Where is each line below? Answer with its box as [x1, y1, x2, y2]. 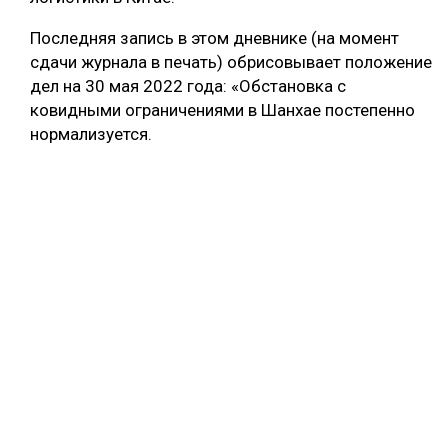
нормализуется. [30, 123, 152, 144]
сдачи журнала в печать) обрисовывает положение [30, 51, 432, 72]
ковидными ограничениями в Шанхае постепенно [30, 99, 415, 120]
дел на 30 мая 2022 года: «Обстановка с [30, 75, 346, 96]
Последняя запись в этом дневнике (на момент [30, 27, 399, 48]
